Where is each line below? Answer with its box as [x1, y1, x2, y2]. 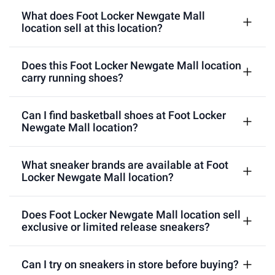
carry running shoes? [21, 71, 123, 84]
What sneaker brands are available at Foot [21, 158, 228, 171]
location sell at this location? [21, 21, 163, 34]
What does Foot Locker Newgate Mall [21, 9, 205, 22]
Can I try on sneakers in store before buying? [21, 257, 239, 271]
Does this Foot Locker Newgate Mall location [21, 58, 241, 72]
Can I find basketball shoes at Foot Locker [21, 108, 226, 122]
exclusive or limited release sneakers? [21, 220, 210, 233]
